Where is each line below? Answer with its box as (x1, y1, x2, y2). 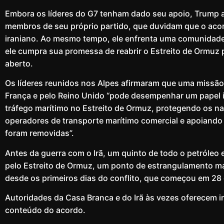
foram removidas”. (5, 128, 74, 138)
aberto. (5, 58, 33, 68)
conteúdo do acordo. (5, 205, 85, 215)
